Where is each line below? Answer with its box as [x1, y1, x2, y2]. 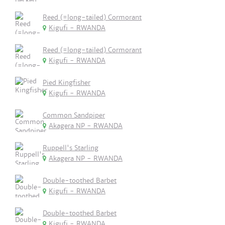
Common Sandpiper [43, 111, 105, 120]
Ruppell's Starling [43, 144, 98, 152]
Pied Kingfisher [43, 78, 90, 87]
